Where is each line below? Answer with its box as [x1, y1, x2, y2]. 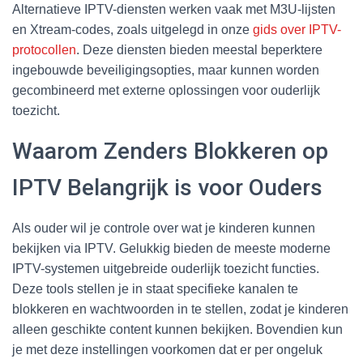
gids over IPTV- [253, 22, 341, 36]
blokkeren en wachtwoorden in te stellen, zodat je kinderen [12, 301, 348, 316]
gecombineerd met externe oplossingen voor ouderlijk [12, 83, 320, 97]
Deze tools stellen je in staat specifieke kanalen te [12, 281, 298, 296]
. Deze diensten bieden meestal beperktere [76, 42, 322, 57]
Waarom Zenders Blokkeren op [12, 137, 328, 164]
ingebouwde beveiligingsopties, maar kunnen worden [12, 62, 319, 77]
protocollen [12, 42, 76, 57]
